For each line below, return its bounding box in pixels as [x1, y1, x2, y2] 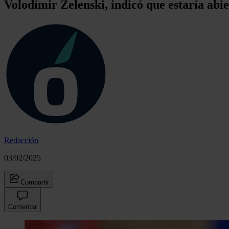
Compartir [20, 178, 49, 186]
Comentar [8, 202, 37, 211]
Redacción [4, 135, 38, 145]
